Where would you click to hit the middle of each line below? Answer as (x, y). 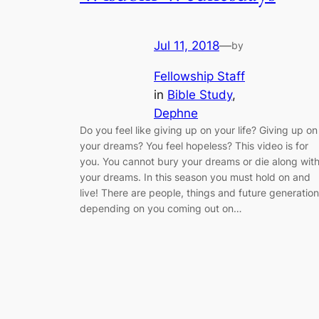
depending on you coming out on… (161, 209)
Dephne (176, 114)
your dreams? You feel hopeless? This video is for (194, 146)
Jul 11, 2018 (187, 46)
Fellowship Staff (199, 77)
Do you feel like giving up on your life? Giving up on (199, 130)
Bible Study (200, 95)
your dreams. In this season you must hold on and (195, 177)
